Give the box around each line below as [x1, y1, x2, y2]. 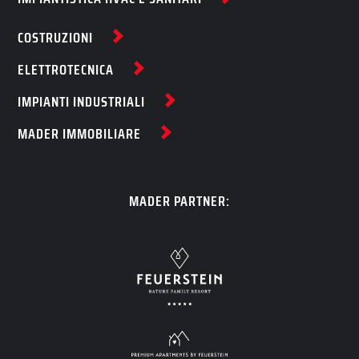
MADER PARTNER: [129, 190, 230, 213]
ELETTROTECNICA [18, 58, 115, 82]
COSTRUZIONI [18, 26, 94, 50]
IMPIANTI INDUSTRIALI [18, 91, 146, 114]
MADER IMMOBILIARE [18, 123, 142, 146]
